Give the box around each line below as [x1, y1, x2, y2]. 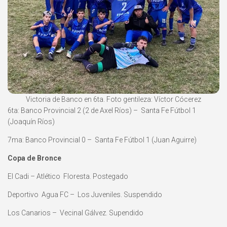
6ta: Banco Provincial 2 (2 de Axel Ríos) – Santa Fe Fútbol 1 [8, 106, 196, 115]
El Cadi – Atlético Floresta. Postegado [8, 172, 128, 181]
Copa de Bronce [8, 154, 61, 163]
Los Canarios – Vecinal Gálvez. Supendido [8, 209, 143, 217]
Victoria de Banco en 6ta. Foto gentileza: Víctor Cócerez [26, 95, 201, 104]
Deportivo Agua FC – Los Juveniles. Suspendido [8, 191, 162, 199]
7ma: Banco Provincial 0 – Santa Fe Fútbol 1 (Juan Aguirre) [8, 136, 197, 144]
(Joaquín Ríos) [8, 118, 55, 126]
